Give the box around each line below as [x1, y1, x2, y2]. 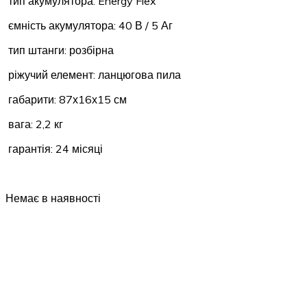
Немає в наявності [5, 191, 101, 205]
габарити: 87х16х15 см [5, 92, 127, 106]
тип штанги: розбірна [5, 42, 114, 57]
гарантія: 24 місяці [5, 141, 103, 156]
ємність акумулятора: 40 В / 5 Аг [5, 18, 173, 32]
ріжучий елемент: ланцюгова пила [5, 67, 181, 82]
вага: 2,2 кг [5, 116, 63, 131]
